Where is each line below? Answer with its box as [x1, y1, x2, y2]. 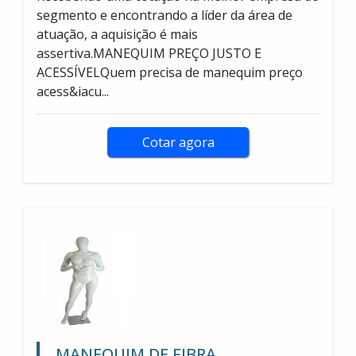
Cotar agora [141, 133, 215, 151]
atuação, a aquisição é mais [37, 25, 198, 43]
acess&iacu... [37, 83, 109, 100]
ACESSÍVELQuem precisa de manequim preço [37, 64, 303, 81]
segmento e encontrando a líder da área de [37, 6, 292, 24]
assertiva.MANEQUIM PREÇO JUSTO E [37, 44, 261, 62]
